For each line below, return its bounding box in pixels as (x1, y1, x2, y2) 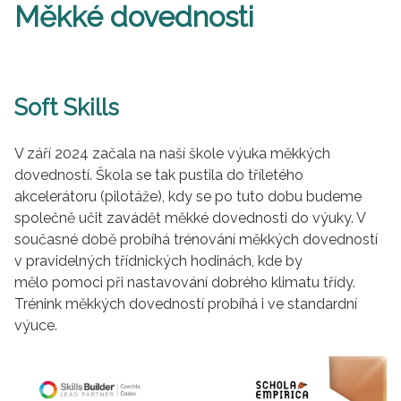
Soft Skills (14, 94, 119, 122)
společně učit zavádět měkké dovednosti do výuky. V (14, 209, 365, 227)
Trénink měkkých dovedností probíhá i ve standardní (14, 295, 357, 313)
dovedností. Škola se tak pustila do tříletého (14, 166, 303, 184)
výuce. (14, 317, 61, 335)
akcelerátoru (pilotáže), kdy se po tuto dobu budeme (14, 188, 362, 206)
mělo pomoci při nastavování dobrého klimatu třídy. (14, 274, 355, 292)
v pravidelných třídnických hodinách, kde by (14, 252, 303, 270)
